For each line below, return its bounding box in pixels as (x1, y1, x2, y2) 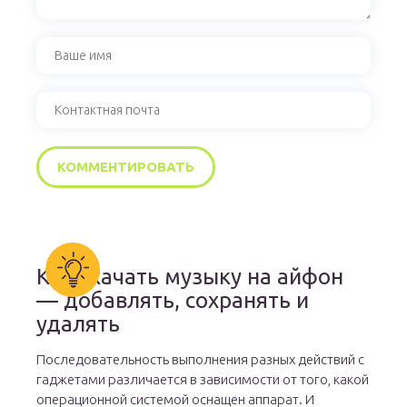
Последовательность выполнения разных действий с (36, 352, 365, 368)
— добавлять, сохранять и (36, 288, 310, 313)
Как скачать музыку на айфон (36, 264, 344, 290)
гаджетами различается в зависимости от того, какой (36, 372, 370, 388)
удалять (36, 312, 121, 337)
